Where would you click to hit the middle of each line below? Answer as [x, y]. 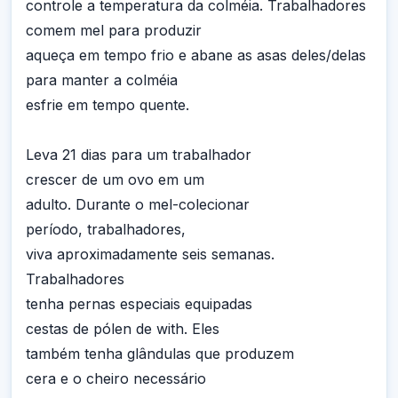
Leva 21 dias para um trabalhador [139, 154]
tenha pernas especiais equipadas [139, 303]
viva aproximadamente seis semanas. [150, 254]
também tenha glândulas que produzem [160, 353]
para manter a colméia [102, 80]
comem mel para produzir [114, 30]
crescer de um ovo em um [115, 179]
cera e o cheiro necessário [116, 378]
